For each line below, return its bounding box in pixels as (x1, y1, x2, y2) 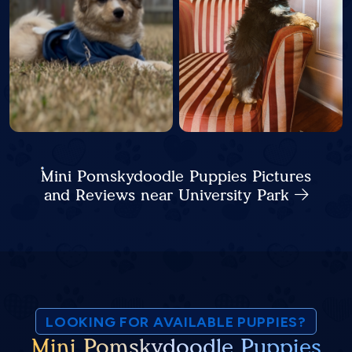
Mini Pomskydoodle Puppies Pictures (41, 167, 311, 186)
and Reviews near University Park (43, 185, 295, 205)
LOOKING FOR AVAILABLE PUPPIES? (46, 313, 306, 332)
